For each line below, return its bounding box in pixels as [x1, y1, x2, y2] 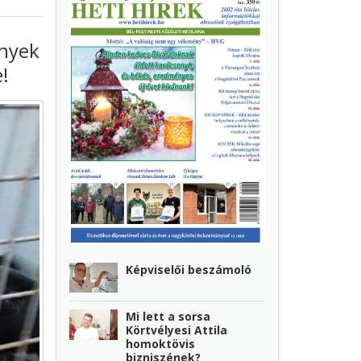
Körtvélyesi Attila [126, 322, 228, 338]
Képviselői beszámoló [126, 261, 252, 277]
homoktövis [126, 335, 196, 351]
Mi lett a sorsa [126, 308, 211, 324]
